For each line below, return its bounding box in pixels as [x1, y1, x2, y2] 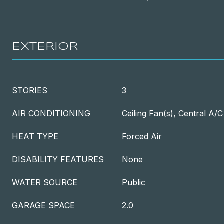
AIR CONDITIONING [12, 108, 90, 118]
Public [122, 177, 145, 187]
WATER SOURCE [12, 177, 77, 187]
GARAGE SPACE [12, 200, 75, 210]
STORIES [12, 85, 47, 95]
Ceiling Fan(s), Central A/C [122, 108, 223, 118]
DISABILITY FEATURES [12, 154, 104, 164]
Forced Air [122, 131, 162, 141]
